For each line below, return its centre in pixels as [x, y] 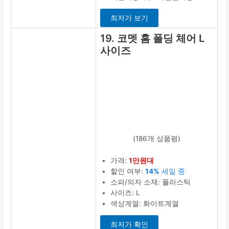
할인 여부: [128, 171]
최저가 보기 [130, 18]
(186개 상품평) [157, 138]
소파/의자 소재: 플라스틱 [151, 182]
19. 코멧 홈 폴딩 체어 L [153, 38]
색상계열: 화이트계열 [145, 203]
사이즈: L [125, 192]
